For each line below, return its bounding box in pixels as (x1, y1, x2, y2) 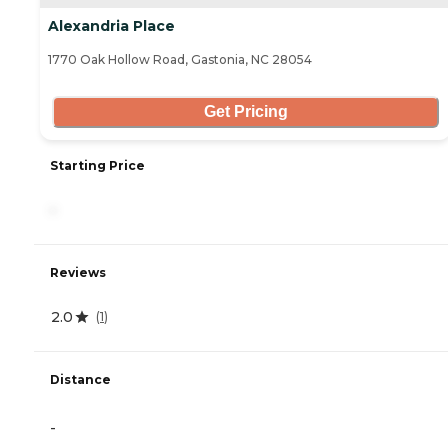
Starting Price (50, 157, 145, 173)
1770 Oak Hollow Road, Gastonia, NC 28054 (48, 51, 312, 67)
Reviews (50, 264, 106, 280)
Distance (50, 371, 111, 387)
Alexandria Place (48, 16, 175, 35)
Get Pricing (203, 103, 288, 121)
